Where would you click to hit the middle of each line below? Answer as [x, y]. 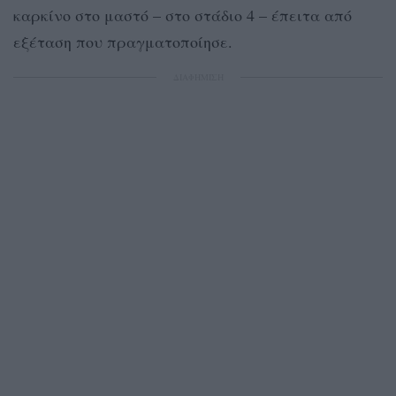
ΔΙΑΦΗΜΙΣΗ [198, 76]
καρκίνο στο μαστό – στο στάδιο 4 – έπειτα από [183, 15]
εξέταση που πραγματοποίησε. [123, 41]
